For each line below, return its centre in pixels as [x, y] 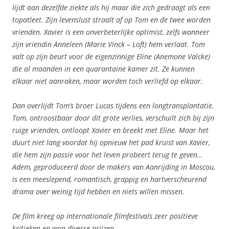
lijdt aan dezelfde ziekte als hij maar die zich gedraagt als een [111, 8]
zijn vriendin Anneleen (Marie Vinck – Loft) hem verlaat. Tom [109, 44]
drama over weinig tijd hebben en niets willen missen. [99, 192]
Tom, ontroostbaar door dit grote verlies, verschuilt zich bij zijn [113, 118]
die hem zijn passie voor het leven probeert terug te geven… [108, 155]
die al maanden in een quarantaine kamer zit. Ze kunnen [104, 69]
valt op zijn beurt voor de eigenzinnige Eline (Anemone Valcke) [111, 57]
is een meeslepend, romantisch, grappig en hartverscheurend [109, 179]
